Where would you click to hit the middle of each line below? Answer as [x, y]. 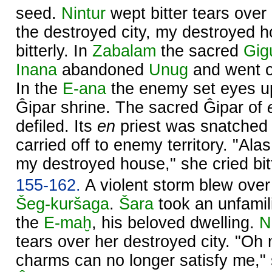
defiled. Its [56, 126]
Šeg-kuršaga [63, 204]
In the [39, 88]
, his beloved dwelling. [175, 223]
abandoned [103, 70]
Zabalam [124, 51]
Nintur [83, 13]
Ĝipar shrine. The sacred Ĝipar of [141, 107]
